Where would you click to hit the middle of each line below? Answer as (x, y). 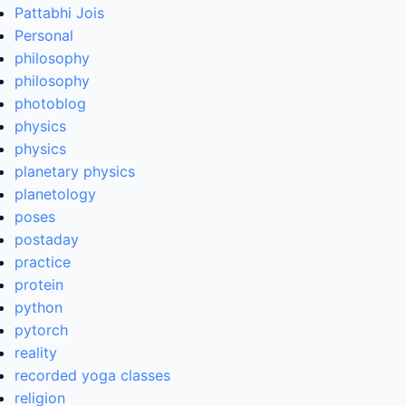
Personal (44, 36)
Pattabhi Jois (59, 13)
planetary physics (75, 172)
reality (36, 353)
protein (39, 285)
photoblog (50, 104)
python (39, 308)
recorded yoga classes (92, 376)
